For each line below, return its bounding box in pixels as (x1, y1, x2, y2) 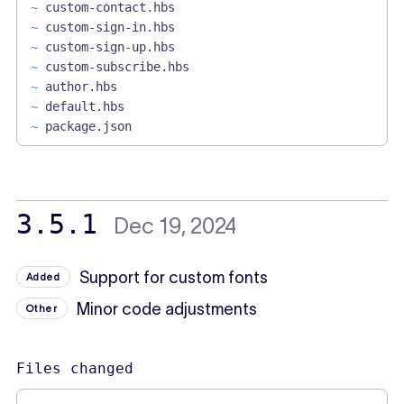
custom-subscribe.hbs (44, 60, 189, 74)
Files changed (15, 359, 133, 377)
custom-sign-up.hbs (44, 40, 175, 54)
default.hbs (44, 99, 124, 114)
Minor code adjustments (77, 299, 258, 318)
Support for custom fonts (79, 268, 269, 287)
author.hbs (44, 79, 117, 94)
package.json (44, 119, 132, 133)
